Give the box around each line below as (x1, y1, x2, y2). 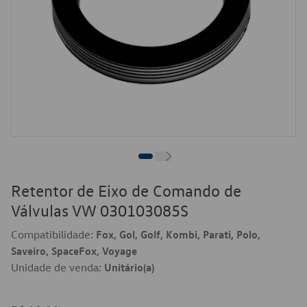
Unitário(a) (104, 260, 154, 274)
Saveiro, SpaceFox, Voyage (11, 244, 137, 258)
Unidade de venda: (11, 260, 104, 274)
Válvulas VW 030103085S (11, 200, 188, 221)
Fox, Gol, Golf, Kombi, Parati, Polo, (96, 228, 260, 241)
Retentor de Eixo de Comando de (11, 180, 241, 201)
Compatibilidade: (11, 228, 96, 241)
